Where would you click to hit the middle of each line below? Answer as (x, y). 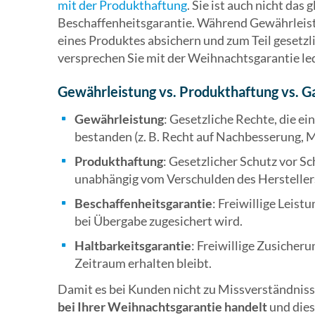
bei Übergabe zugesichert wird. (159, 221)
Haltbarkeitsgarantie (133, 246)
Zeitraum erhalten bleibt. (143, 263)
